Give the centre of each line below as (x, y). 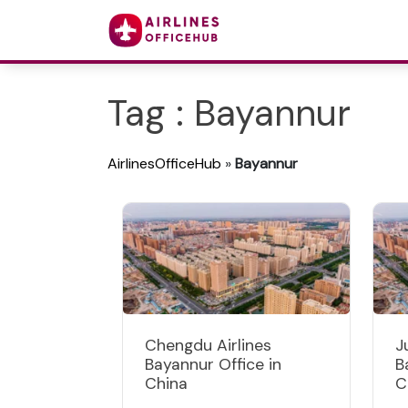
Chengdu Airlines (208, 345)
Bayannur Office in (213, 364)
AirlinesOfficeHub (164, 163)
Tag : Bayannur (229, 113)
